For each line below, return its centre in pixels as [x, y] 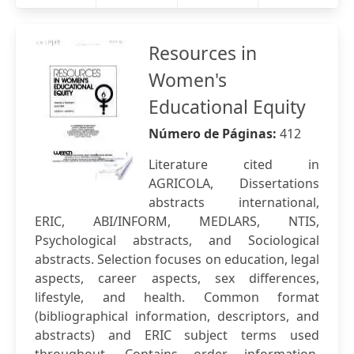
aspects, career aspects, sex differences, [177, 278]
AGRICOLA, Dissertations [234, 183]
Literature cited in [234, 164]
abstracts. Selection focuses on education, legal [177, 259]
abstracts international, [234, 202]
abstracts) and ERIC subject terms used [177, 335]
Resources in [203, 53]
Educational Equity [227, 107]
